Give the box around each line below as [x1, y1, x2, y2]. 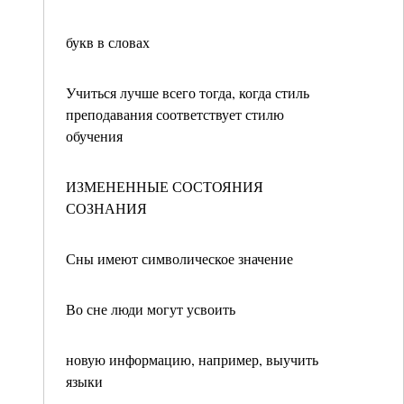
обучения [66, 126, 123, 145]
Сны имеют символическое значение [66, 249, 293, 268]
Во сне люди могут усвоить [66, 299, 235, 318]
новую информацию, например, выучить [66, 350, 318, 369]
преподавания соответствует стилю [66, 105, 284, 124]
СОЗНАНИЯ [66, 198, 147, 217]
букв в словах [66, 32, 150, 51]
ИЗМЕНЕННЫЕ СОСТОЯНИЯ [66, 177, 263, 196]
